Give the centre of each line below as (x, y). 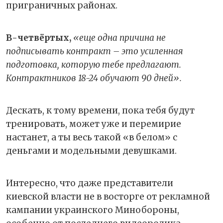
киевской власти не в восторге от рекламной (108, 196)
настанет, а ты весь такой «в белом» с (92, 137)
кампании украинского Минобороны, (93, 210)
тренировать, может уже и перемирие (94, 124)
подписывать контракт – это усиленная (95, 51)
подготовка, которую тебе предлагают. (94, 64)
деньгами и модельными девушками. (91, 151)
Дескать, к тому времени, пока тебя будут (100, 110)
